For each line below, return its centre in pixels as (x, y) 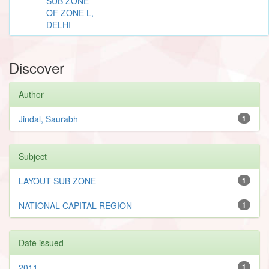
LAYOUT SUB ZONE (57, 180)
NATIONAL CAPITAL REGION (75, 205)
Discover (37, 67)
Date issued (41, 242)
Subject (33, 156)
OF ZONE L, (70, 12)
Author (31, 94)
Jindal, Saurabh (48, 119)
